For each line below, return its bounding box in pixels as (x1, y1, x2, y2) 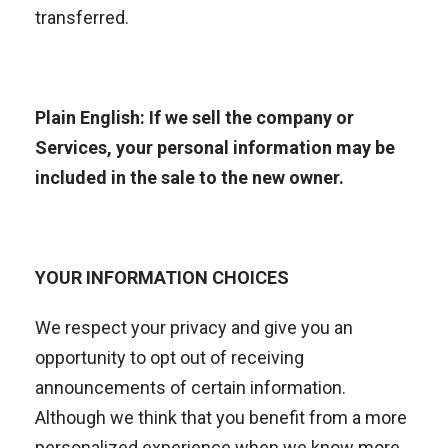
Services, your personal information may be (35, 137, 395, 158)
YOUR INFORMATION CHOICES (35, 267, 289, 288)
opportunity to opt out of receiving (35, 347, 304, 368)
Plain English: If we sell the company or (35, 107, 354, 128)
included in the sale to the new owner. (35, 167, 344, 188)
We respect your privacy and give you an (35, 317, 353, 338)
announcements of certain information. (35, 377, 350, 398)
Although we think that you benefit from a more (35, 407, 407, 428)
